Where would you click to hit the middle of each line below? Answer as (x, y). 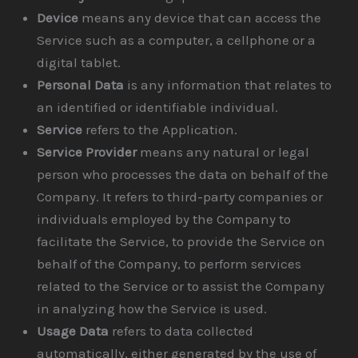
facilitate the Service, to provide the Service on (181, 242)
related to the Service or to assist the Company (181, 286)
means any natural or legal (223, 152)
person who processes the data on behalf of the (183, 175)
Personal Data (81, 85)
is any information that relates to (228, 85)
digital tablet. (79, 63)
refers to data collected (181, 331)
